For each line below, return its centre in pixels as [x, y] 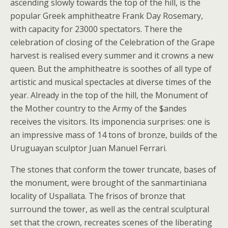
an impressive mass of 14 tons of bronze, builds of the [114, 135]
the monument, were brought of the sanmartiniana [108, 183]
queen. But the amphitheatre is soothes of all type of [111, 69]
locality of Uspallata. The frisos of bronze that [98, 196]
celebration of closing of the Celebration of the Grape [112, 42]
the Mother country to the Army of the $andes [98, 108]
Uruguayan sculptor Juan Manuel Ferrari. [89, 148]
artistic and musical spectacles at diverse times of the [111, 82]
